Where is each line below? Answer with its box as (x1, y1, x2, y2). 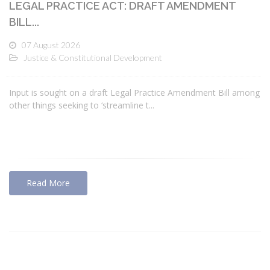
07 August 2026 (22, 40, 80, 51)
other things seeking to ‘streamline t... (9, 99, 154, 111)
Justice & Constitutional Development (24, 52, 162, 63)
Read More (27, 177, 70, 189)
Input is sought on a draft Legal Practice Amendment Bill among (9, 86, 260, 98)
